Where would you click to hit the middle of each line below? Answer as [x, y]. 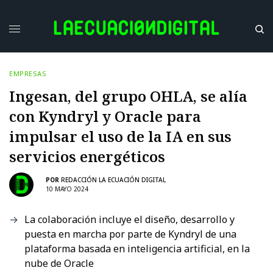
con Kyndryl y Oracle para [105, 116]
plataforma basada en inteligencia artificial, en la [137, 248]
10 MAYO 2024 [67, 189]
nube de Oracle [59, 263]
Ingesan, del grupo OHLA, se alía [128, 96]
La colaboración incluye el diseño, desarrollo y [129, 219]
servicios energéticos [87, 156]
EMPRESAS [28, 73]
